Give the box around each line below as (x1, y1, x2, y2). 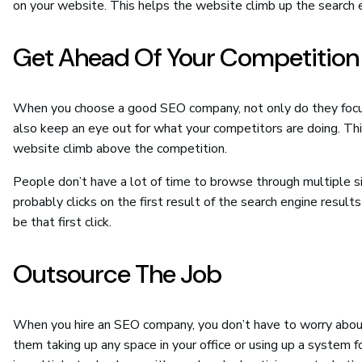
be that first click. (13, 213, 112, 232)
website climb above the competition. (13, 140, 227, 158)
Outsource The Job (13, 257, 221, 292)
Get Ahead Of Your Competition (13, 40, 359, 75)
